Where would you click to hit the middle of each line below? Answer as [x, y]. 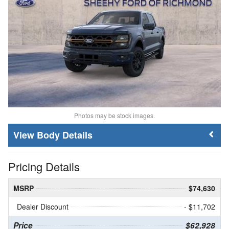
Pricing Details [44, 167]
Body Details [65, 135]
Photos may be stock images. [114, 116]
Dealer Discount [43, 207]
